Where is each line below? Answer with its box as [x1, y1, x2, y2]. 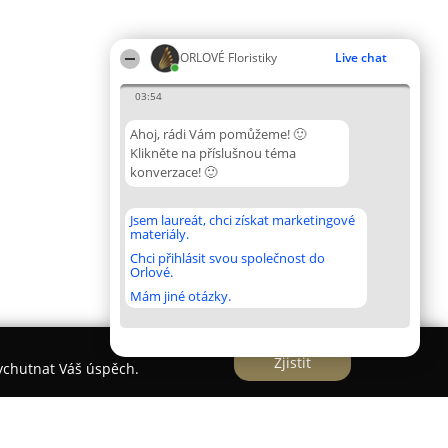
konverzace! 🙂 [130, 163, 217, 181]
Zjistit [274, 352, 311, 372]
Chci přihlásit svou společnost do [130, 249, 325, 267]
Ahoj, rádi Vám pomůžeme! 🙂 [130, 125, 306, 143]
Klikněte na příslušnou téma [130, 144, 296, 162]
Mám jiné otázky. [130, 287, 231, 305]
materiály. [130, 225, 189, 243]
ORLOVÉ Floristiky [180, 49, 277, 66]
